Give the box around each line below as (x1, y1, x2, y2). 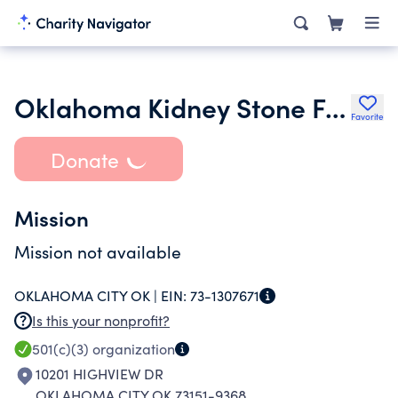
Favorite (351, 110, 384, 123)
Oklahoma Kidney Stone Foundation (325, 88, 346, 125)
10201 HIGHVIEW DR (36, 364, 163, 383)
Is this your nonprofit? (32, 311, 170, 330)
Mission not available (14, 240, 181, 263)
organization (89, 339, 175, 358)
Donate (50, 145, 119, 173)
